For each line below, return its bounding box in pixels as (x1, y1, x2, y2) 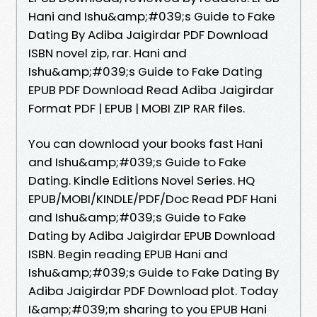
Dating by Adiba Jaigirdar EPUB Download (28, 226, 275, 244)
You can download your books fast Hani (28, 134, 263, 152)
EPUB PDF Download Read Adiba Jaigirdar (28, 81, 274, 98)
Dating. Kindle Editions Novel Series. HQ (28, 171, 255, 189)
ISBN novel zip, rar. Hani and (28, 44, 187, 62)
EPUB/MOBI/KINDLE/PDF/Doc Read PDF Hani (28, 190, 277, 207)
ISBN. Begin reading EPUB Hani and (28, 245, 228, 263)
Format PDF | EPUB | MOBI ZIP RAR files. (28, 99, 245, 117)
